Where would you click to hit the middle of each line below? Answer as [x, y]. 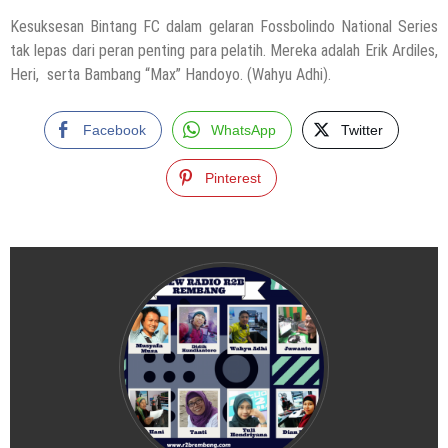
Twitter [362, 129]
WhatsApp [243, 129]
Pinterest [233, 177]
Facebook [114, 129]
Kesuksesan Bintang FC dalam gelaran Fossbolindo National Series [224, 26]
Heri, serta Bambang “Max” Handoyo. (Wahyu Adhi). [170, 74]
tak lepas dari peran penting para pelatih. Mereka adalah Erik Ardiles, [224, 50]
